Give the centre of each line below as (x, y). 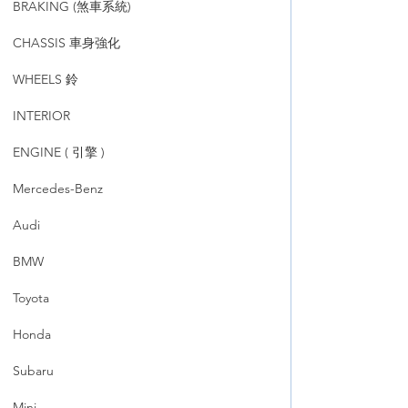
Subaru (33, 371)
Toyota (31, 298)
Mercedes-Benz (58, 189)
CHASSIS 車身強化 (66, 43)
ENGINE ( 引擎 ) (59, 152)
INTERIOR (41, 116)
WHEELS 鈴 (46, 79)
